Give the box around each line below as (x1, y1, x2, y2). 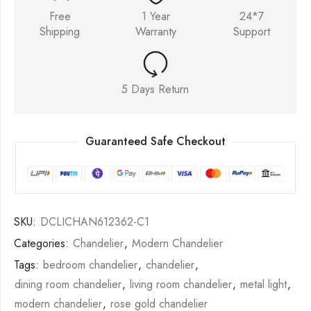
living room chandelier (130, 276, 232, 293)
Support (233, 23, 270, 40)
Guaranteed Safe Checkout (85, 133, 226, 150)
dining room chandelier (15, 276, 121, 293)
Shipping (40, 23, 81, 40)
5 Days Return (121, 81, 190, 97)
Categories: (14, 235, 72, 252)
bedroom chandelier (43, 257, 137, 274)
